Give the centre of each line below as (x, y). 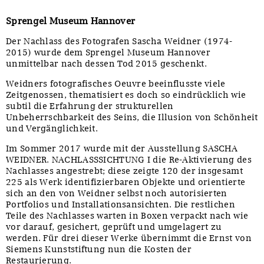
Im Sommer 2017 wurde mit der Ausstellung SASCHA (122, 148)
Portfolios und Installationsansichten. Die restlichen (121, 204)
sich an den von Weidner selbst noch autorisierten (117, 193)
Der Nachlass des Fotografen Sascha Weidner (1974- (119, 41)
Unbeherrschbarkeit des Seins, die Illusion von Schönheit (132, 117)
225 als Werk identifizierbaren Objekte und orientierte (126, 182)
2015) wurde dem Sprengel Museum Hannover (108, 52)
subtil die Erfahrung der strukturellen (90, 106)
